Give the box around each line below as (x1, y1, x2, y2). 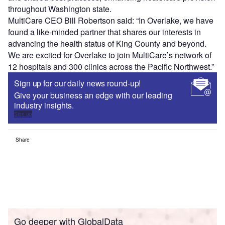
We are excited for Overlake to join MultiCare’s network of (8, 49, 211, 61)
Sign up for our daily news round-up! (14, 77, 141, 89)
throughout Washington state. (8, 3, 114, 15)
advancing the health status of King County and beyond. (8, 37, 206, 49)
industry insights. (14, 99, 76, 111)
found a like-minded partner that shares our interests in (8, 26, 201, 38)
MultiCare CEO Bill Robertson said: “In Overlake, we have (8, 14, 213, 26)
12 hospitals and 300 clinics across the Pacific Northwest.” (8, 60, 216, 72)
